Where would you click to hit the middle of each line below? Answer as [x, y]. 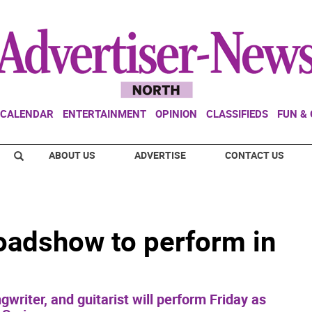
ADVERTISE [160, 155]
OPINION [176, 114]
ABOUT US [72, 155]
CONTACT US [255, 155]
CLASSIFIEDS [237, 114]
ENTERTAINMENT [104, 114]
